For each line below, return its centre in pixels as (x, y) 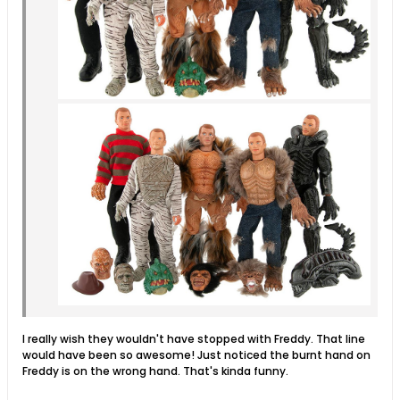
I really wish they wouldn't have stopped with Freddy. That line (194, 338)
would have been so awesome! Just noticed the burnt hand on (196, 354)
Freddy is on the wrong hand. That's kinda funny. (155, 371)
